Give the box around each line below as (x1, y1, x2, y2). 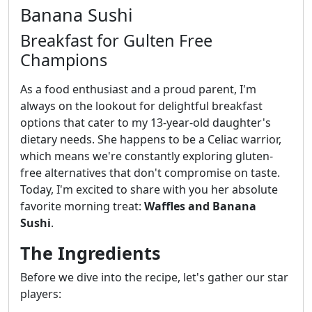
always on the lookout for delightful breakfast (20, 98, 263, 114)
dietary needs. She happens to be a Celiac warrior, (20, 132, 281, 148)
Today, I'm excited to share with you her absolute (20, 182, 278, 198)
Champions (20, 49, 107, 72)
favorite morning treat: (20, 198, 144, 214)
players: (20, 286, 61, 302)
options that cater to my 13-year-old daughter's (20, 115, 271, 131)
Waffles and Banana (144, 198, 256, 214)
